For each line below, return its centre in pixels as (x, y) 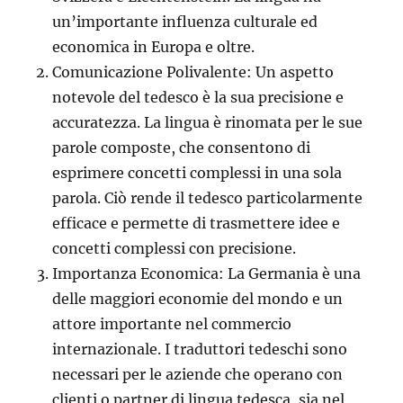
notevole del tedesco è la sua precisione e (198, 97)
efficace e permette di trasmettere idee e (197, 223)
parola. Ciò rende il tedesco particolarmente (208, 197)
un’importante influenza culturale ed (185, 21)
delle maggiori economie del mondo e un (198, 298)
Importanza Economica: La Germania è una (207, 273)
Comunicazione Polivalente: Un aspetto (193, 72)
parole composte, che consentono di (182, 147)
